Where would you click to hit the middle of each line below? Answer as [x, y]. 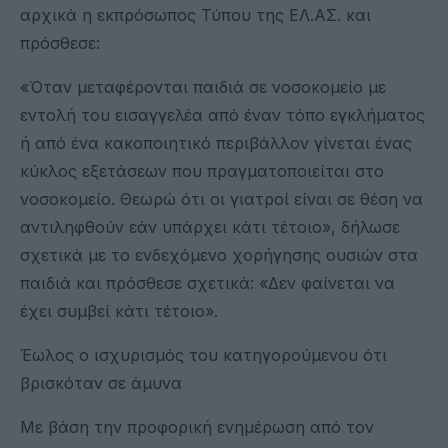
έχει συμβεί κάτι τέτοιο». [119, 310]
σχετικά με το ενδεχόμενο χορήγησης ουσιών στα [219, 254]
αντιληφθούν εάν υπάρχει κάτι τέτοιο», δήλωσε [210, 226]
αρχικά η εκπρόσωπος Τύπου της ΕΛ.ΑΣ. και [195, 14]
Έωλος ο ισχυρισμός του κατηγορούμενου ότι [203, 354]
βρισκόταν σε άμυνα [101, 382]
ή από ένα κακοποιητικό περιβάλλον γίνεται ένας [216, 142]
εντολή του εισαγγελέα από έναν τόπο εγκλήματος [222, 114]
